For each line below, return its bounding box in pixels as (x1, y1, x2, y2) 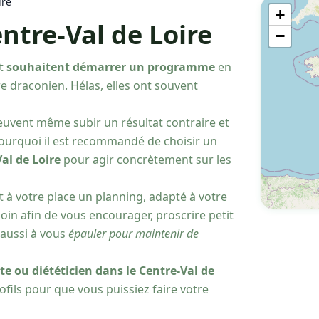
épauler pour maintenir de (68, 226, 199, 241)
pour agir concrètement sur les (61, 152, 231, 167)
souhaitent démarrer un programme (6, 59, 218, 75)
